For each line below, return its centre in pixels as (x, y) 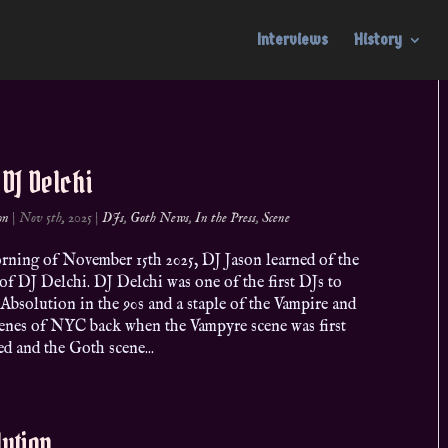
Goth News (160, 218)
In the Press (226, 218)
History (377, 39)
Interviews (292, 39)
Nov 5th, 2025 (56, 218)
